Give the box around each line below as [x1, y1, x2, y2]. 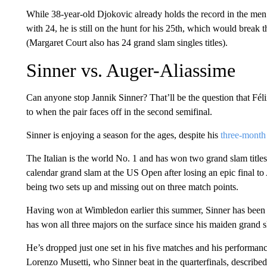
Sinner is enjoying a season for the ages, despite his [26, 130, 221, 140]
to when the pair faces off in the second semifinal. [26, 107, 212, 117]
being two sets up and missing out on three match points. [26, 182, 238, 192]
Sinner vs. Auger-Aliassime [26, 60, 235, 81]
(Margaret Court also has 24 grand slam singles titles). [26, 38, 228, 48]
